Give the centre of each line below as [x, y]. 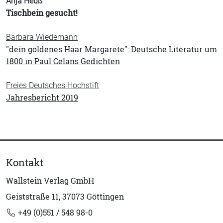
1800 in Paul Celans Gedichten [63, 61]
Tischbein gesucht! [42, 13]
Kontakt [25, 163]
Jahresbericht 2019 [42, 98]
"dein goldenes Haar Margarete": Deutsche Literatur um [111, 49]
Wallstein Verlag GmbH [50, 181]
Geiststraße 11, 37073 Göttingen [65, 197]
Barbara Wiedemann [42, 37]
